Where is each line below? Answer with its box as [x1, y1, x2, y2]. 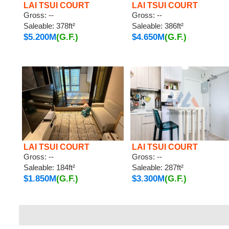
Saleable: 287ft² [131, 163, 184, 172]
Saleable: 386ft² [131, 21, 184, 30]
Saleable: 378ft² [24, 21, 75, 30]
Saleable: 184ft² [24, 163, 75, 172]
